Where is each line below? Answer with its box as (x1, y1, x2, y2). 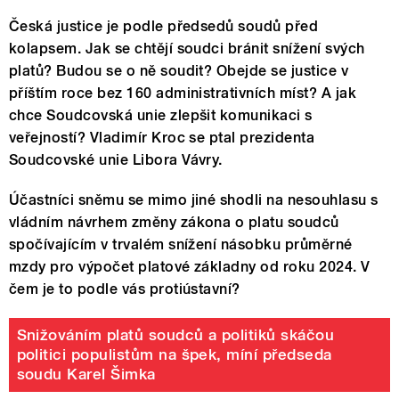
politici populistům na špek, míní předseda (16, 346, 332, 364)
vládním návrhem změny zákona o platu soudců (9, 213, 339, 231)
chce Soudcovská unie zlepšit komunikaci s (9, 106, 313, 124)
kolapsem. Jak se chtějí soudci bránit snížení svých (9, 39, 365, 57)
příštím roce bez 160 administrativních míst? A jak (9, 84, 357, 102)
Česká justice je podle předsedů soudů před (9, 17, 319, 35)
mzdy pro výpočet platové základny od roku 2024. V (9, 257, 370, 275)
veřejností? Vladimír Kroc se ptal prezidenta (9, 128, 315, 146)
